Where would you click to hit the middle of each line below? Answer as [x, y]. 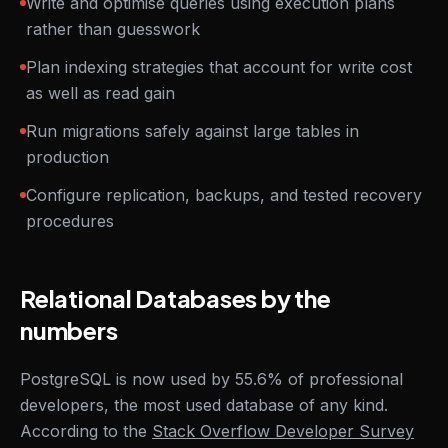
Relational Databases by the [175, 298]
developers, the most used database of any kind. [204, 405]
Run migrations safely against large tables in [192, 131]
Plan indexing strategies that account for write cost [219, 67]
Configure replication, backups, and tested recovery [224, 195]
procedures [70, 221]
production [67, 157]
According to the [83, 431]
